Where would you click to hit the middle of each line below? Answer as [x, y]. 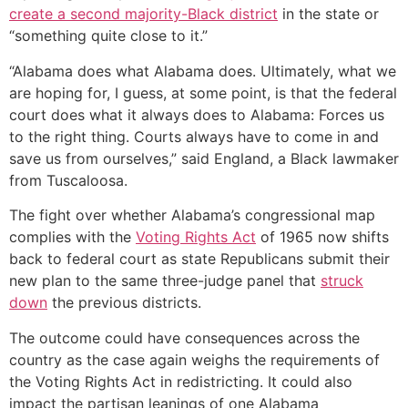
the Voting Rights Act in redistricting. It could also [181, 381]
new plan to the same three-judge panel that [165, 281]
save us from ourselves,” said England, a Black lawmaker [204, 158]
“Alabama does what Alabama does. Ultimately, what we [203, 71]
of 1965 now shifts [322, 237]
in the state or [328, 14]
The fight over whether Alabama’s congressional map [192, 215]
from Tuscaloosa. [68, 180]
